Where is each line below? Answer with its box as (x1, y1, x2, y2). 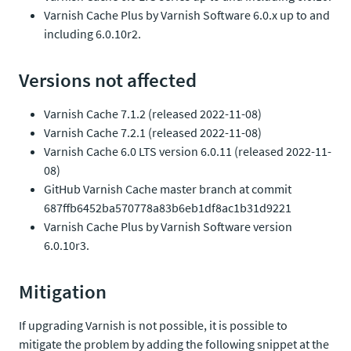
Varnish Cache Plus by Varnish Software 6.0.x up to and (44, 7, 330, 23)
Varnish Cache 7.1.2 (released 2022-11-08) (44, 106, 262, 121)
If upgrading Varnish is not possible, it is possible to (19, 317, 288, 333)
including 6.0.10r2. (44, 26, 141, 42)
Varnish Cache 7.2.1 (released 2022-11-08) (44, 125, 262, 140)
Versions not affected (19, 67, 197, 92)
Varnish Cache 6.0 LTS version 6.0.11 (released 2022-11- (44, 143, 331, 159)
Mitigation (19, 279, 107, 304)
